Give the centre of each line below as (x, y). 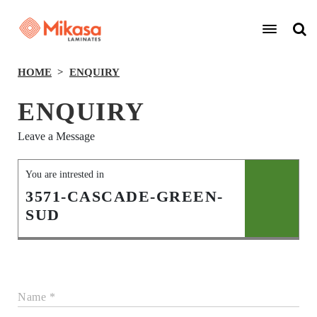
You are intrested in (65, 174)
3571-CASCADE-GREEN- (125, 196)
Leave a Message (56, 136)
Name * (36, 297)
